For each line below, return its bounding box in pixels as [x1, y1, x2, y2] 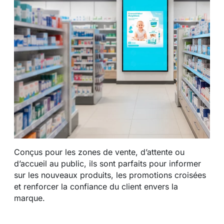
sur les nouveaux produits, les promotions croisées [14, 170, 206, 180]
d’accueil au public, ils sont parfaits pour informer [14, 158, 201, 169]
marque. [14, 193, 45, 203]
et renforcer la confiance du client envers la [14, 181, 178, 192]
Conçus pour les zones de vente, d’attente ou [14, 147, 184, 157]
